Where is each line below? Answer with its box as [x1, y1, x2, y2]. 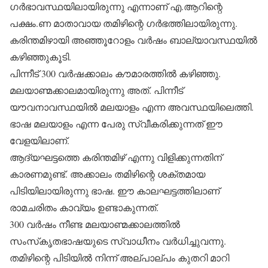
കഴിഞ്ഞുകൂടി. [10, 50, 71, 63]
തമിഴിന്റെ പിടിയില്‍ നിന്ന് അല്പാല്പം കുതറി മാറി [10, 251, 229, 264]
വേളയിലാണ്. [10, 134, 69, 147]
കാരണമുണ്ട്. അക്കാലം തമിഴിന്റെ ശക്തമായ [10, 167, 205, 180]
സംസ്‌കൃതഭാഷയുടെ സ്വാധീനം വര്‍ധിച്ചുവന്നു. [10, 234, 226, 247]
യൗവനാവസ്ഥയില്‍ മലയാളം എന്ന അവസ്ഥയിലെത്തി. [10, 100, 254, 113]
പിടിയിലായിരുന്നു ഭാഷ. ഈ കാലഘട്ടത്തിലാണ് [10, 184, 220, 197]
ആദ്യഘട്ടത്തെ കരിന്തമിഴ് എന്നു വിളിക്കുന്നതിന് [10, 151, 222, 163]
